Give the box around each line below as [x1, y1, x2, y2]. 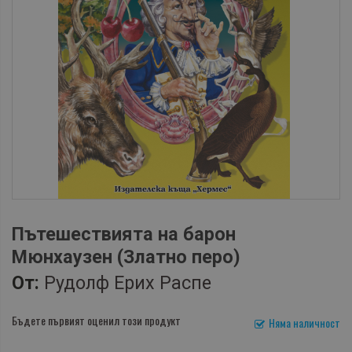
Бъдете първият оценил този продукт [12, 311, 181, 328]
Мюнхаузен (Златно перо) [12, 245, 240, 268]
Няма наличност [269, 313, 340, 331]
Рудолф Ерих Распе [44, 271, 211, 294]
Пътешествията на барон [12, 222, 236, 245]
